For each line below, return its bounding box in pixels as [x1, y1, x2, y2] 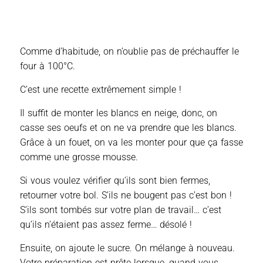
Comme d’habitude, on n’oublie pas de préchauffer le [20, 45, 239, 57]
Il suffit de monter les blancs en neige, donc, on [20, 107, 217, 119]
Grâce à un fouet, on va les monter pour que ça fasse [20, 136, 243, 148]
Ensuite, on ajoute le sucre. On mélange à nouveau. [20, 242, 235, 254]
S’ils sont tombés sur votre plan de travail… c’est [20, 204, 221, 215]
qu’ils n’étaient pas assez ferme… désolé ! [20, 218, 192, 230]
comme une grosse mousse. [20, 151, 138, 163]
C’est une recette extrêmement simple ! [20, 83, 181, 95]
